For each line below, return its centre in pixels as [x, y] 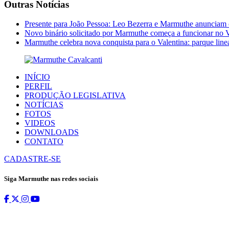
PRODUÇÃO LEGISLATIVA [75, 96]
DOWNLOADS [52, 132]
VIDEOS [40, 123]
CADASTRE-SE [32, 159]
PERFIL [38, 86]
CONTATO [44, 142]
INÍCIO [37, 77]
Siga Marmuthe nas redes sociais [51, 179]
